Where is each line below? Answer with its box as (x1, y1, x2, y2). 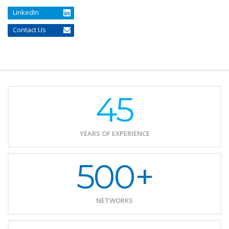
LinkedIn (13, 8, 39, 17)
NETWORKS (96, 196, 133, 205)
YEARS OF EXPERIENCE (79, 129, 150, 138)
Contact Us (13, 25, 46, 34)
